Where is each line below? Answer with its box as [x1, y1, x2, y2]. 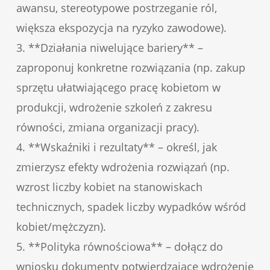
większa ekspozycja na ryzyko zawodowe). [16, 20, 227, 35]
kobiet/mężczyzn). [16, 219, 106, 234]
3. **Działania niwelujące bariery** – [16, 40, 203, 55]
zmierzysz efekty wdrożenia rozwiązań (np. [16, 159, 230, 174]
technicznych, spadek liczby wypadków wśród [16, 199, 246, 214]
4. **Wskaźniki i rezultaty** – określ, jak [16, 139, 217, 154]
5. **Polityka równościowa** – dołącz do [16, 239, 223, 254]
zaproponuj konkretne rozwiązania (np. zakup [16, 60, 245, 75]
